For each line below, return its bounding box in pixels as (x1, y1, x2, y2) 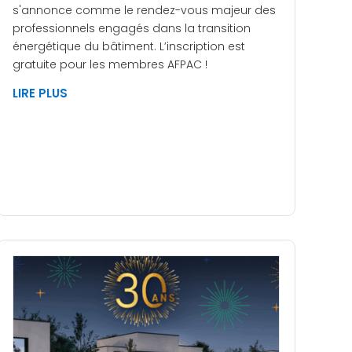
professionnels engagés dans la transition (13, 20, 251, 36)
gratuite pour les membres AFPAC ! (13, 56, 207, 72)
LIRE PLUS (13, 84, 68, 101)
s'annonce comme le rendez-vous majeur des (13, 2, 276, 18)
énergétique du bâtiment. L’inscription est (13, 38, 245, 54)
